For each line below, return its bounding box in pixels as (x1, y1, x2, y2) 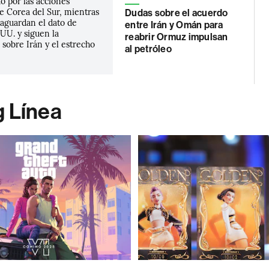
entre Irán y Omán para (125, 19, 223, 31)
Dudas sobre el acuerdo (125, 7, 228, 19)
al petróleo (125, 43, 172, 55)
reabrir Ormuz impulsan (125, 31, 228, 43)
